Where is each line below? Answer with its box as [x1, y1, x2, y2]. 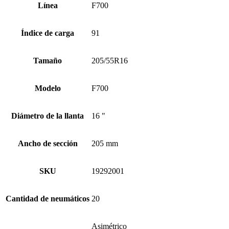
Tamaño [33, 56, 62, 65]
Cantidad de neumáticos [6, 194, 89, 203]
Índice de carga [21, 28, 74, 37]
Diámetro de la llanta [11, 111, 84, 120]
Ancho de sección [17, 139, 78, 148]
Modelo [34, 83, 61, 93]
